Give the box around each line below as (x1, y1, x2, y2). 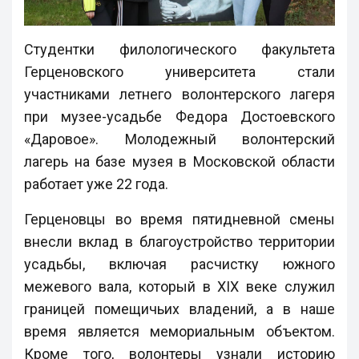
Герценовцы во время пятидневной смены (24, 210, 335, 228)
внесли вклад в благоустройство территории (24, 232, 335, 250)
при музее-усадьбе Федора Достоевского (24, 107, 335, 125)
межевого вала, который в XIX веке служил (24, 277, 335, 295)
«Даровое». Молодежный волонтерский (24, 130, 335, 147)
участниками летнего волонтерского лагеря (24, 85, 335, 103)
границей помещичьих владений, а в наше (24, 300, 335, 317)
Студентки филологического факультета (24, 40, 335, 58)
